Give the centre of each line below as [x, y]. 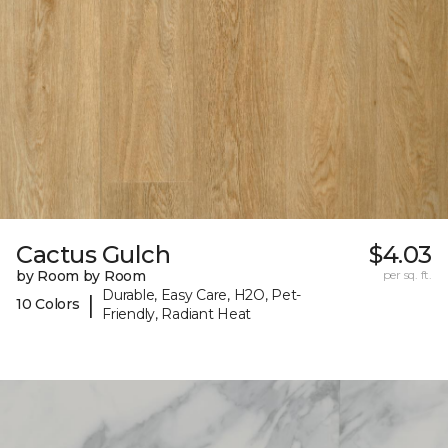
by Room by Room [81, 275]
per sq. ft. [407, 274]
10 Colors [48, 304]
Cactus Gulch [93, 254]
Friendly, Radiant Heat [177, 313]
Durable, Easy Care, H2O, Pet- [202, 294]
